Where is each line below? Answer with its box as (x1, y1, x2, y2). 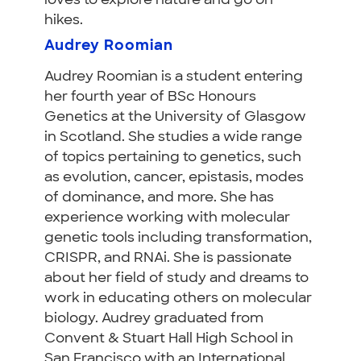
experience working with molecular (44, 210, 290, 225)
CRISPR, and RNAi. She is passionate (44, 251, 292, 265)
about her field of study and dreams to (44, 271, 309, 285)
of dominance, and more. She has (44, 190, 274, 205)
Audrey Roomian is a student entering (44, 69, 303, 84)
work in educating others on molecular (44, 291, 312, 305)
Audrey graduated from (102, 311, 263, 326)
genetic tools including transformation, (44, 230, 312, 245)
